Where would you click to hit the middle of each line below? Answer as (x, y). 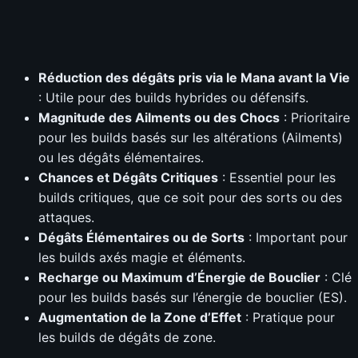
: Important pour (296, 237)
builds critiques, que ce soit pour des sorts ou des (190, 197)
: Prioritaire (315, 117)
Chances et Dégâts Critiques (128, 177)
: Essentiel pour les (277, 177)
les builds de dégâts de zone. (127, 337)
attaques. (66, 217)
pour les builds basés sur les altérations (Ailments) (191, 137)
